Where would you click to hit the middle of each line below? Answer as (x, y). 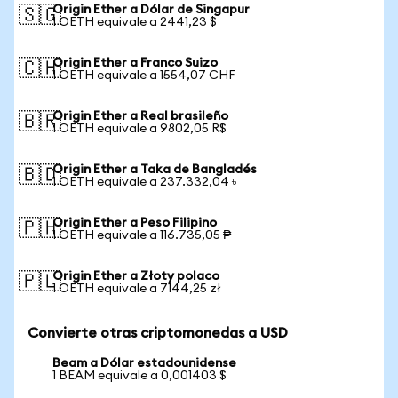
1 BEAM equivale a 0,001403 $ (139, 376)
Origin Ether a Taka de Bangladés (155, 170)
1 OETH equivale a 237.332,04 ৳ (144, 182)
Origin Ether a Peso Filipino (135, 223)
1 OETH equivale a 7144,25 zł (137, 289)
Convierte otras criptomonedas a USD (158, 333)
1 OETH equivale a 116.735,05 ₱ (142, 235)
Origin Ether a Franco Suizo (135, 63)
